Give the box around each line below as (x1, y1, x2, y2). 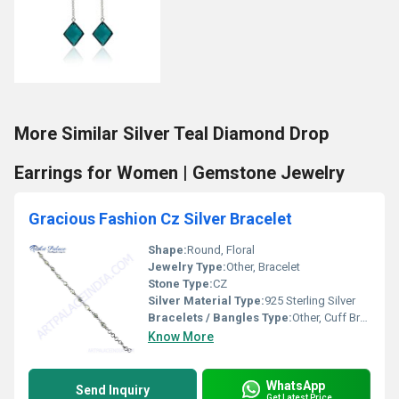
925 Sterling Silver (265, 294, 355, 307)
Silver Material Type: (148, 294, 265, 307)
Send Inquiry (76, 383, 150, 397)
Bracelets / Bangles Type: (148, 311, 292, 324)
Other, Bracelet (226, 260, 300, 273)
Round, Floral (187, 243, 255, 256)
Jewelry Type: (148, 260, 226, 273)
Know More (148, 330, 214, 344)
